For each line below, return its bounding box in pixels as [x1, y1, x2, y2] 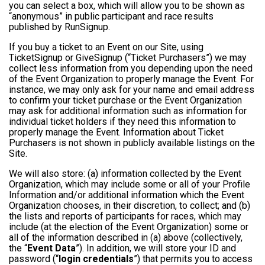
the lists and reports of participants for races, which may [9, 211, 241, 222]
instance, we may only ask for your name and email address [9, 84, 254, 96]
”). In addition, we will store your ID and [76, 243, 236, 254]
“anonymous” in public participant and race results [9, 11, 214, 22]
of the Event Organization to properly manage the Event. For [9, 73, 254, 85]
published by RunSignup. [9, 21, 110, 33]
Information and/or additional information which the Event [9, 189, 244, 201]
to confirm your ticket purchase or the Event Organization [9, 95, 242, 106]
